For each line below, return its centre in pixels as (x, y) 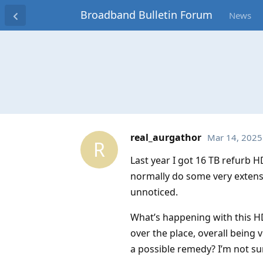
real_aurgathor (166, 137)
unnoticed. (154, 192)
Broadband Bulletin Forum (146, 15)
